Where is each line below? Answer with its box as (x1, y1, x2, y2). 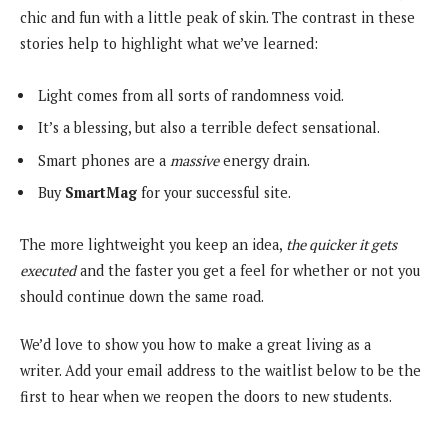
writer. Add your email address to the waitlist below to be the (20, 361, 421, 381)
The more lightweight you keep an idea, (20, 234, 286, 254)
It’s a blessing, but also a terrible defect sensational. (38, 118, 380, 138)
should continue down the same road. (20, 286, 264, 306)
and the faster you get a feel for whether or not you (76, 260, 420, 280)
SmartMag (65, 183, 137, 203)
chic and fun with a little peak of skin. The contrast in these (20, 8, 415, 28)
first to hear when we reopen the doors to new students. (20, 387, 392, 407)
